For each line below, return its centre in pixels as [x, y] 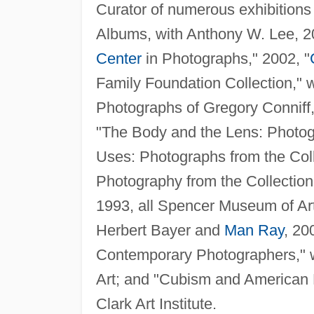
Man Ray [254, 231]
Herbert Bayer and [160, 231]
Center [118, 59]
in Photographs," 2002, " [225, 59]
